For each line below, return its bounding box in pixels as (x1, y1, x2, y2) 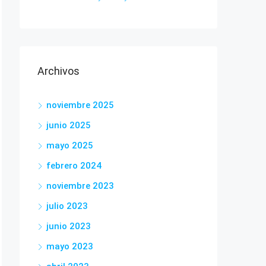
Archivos (37, 65, 80, 77)
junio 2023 (46, 221, 91, 232)
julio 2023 (46, 201, 88, 211)
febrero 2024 (46, 160, 102, 171)
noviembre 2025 (46, 100, 114, 110)
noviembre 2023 (46, 180, 114, 191)
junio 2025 (46, 120, 91, 131)
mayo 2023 (46, 241, 93, 252)
